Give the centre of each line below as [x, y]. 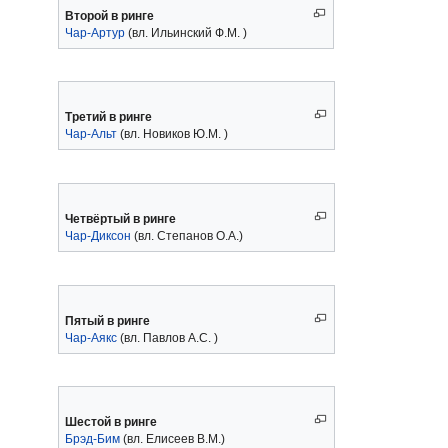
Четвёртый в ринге [120, 218]
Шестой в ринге [110, 422]
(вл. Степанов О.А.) [186, 235]
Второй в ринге [109, 15]
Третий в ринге [108, 117]
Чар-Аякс [92, 337]
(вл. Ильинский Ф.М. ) [187, 32]
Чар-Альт [92, 134]
